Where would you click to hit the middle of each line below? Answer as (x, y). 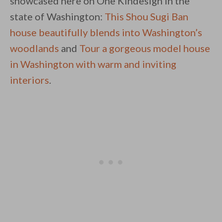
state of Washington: (57, 17)
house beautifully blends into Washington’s (106, 32)
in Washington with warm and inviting (93, 64)
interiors (29, 80)
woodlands (34, 48)
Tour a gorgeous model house (145, 48)
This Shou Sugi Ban (146, 17)
